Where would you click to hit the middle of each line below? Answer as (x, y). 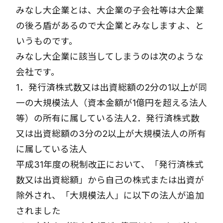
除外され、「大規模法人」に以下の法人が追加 (110, 195)
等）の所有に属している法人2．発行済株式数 (108, 118)
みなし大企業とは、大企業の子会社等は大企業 (110, 10)
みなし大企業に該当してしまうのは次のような (110, 56)
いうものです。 (47, 41)
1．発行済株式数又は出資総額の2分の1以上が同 (111, 87)
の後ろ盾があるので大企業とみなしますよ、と (110, 26)
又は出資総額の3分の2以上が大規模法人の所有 (111, 134)
